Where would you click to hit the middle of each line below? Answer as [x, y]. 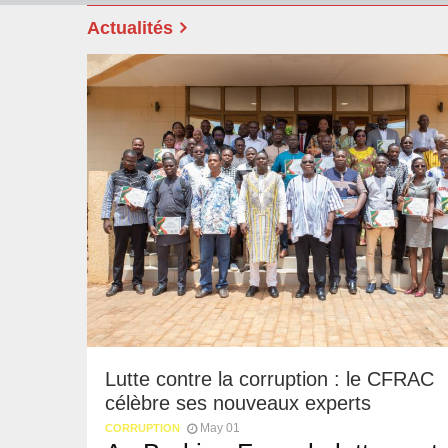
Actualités [130, 27]
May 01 [220, 427]
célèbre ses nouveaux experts [238, 402]
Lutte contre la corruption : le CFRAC [269, 378]
